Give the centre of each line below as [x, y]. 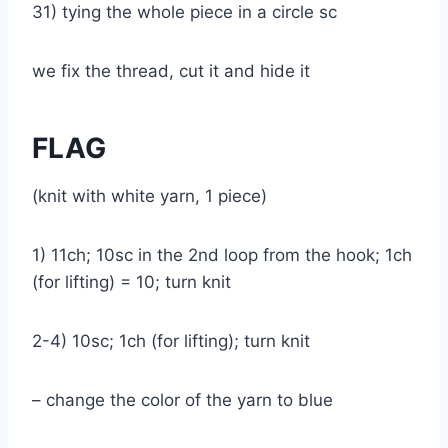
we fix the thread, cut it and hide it [176, 70]
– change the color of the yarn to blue [187, 399]
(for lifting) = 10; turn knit [136, 281]
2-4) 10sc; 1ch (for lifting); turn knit [176, 340]
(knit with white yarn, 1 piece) [154, 195]
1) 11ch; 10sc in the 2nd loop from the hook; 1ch [222, 254]
